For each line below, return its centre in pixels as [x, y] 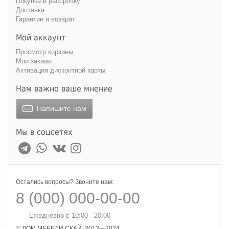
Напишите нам [61, 108]
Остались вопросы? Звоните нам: [65, 182]
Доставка [30, 10]
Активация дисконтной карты [61, 70]
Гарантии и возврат [45, 19]
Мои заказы [34, 61]
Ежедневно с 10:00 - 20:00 [70, 216]
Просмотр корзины [44, 52]
